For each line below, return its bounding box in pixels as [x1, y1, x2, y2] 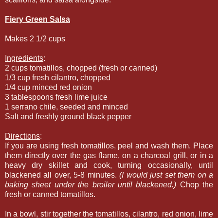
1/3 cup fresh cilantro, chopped [5, 73, 110, 82]
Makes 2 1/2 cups [5, 35, 65, 43]
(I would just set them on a [119, 171, 214, 180]
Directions [5, 132, 40, 141]
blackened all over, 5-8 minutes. [5, 171, 120, 180]
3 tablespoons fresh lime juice [5, 93, 108, 102]
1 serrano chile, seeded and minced [5, 103, 128, 111]
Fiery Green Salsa [5, 15, 70, 24]
